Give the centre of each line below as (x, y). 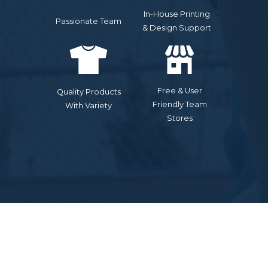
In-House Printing (176, 14)
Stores (179, 118)
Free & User (179, 91)
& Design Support (176, 28)
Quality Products (89, 92)
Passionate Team (89, 21)
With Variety (89, 106)
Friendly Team (179, 105)
